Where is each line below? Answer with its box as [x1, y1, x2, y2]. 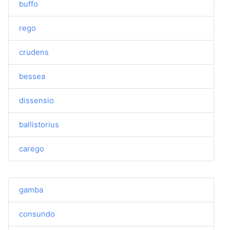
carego [19, 144, 44, 154]
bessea [19, 71, 45, 81]
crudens [19, 47, 49, 57]
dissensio [19, 95, 54, 105]
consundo [19, 209, 55, 219]
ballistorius [19, 120, 59, 129]
